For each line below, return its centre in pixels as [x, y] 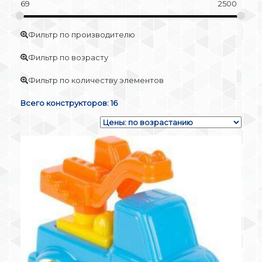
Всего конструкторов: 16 [69, 103]
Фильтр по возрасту [68, 57]
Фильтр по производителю [82, 34]
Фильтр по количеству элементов [96, 80]
